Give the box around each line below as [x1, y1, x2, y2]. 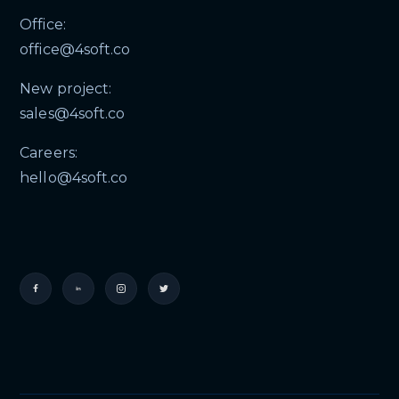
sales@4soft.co [20, 104, 125, 122]
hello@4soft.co [20, 168, 127, 186]
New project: [20, 79, 111, 97]
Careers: [20, 143, 77, 161]
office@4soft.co [20, 40, 130, 58]
